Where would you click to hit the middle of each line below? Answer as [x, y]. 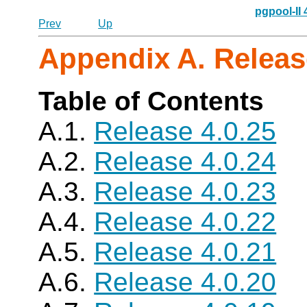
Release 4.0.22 [185, 222]
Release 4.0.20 [185, 282]
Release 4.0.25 [185, 131]
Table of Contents [151, 101]
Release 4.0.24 [185, 161]
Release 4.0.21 [185, 252]
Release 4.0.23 [185, 192]
